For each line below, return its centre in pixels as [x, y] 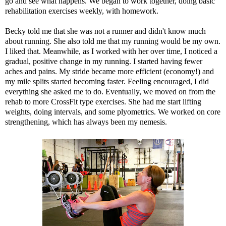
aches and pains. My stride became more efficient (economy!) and [109, 71]
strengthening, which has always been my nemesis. [86, 122]
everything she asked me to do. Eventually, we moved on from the [110, 91]
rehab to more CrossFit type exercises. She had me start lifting [103, 101]
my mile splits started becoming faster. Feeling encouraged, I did [107, 81]
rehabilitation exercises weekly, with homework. [82, 11]
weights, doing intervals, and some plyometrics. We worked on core [113, 111]
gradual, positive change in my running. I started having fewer [104, 61]
